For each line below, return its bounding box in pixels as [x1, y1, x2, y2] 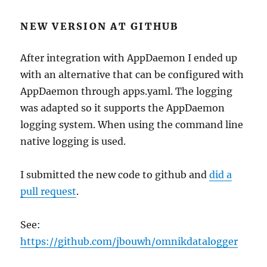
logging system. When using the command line [20, 119, 244, 131]
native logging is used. [20, 135, 126, 148]
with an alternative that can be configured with [20, 69, 244, 81]
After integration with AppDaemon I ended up [20, 52, 238, 64]
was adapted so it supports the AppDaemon [20, 102, 225, 114]
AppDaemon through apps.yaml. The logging [20, 85, 233, 98]
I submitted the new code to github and [20, 169, 210, 181]
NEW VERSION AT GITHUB [20, 20, 179, 33]
